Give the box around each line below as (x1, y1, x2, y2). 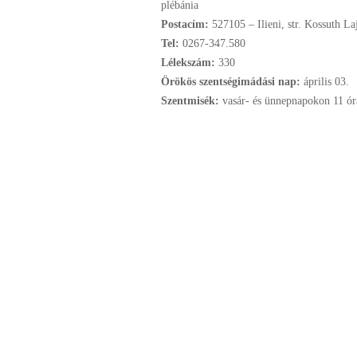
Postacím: (161, 18, 212, 30)
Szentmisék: (161, 95, 222, 107)
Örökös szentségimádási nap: (161, 76, 304, 88)
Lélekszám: (161, 57, 218, 69)
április (304, 76, 331, 88)
